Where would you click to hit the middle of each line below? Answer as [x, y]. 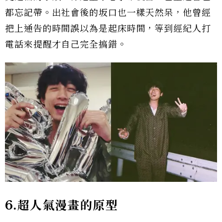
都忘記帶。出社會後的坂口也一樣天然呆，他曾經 [108, 13]
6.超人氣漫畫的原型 [61, 205]
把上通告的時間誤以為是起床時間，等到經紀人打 [108, 28]
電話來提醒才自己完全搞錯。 [66, 44]
